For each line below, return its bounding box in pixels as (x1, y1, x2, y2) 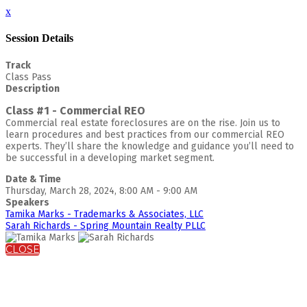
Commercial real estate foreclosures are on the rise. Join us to (5, 116, 280, 129)
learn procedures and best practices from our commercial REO (5, 128, 284, 140)
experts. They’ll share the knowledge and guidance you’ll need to (5, 140, 294, 152)
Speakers (5, 196, 49, 208)
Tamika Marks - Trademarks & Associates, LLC (5, 208, 204, 220)
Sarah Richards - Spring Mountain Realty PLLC (5, 219, 206, 232)
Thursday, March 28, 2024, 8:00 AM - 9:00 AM (5, 184, 197, 197)
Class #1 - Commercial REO (5, 103, 145, 117)
